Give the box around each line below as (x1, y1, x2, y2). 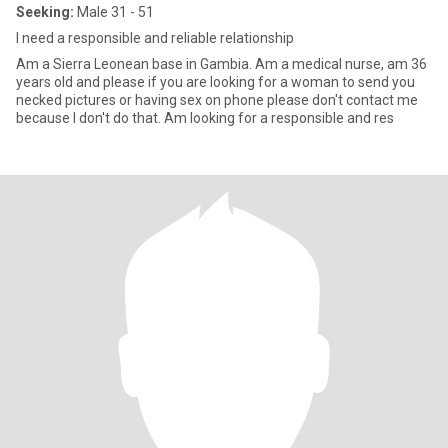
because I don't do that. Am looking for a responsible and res (16, 110, 394, 126)
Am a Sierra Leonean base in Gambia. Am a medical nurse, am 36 (16, 56, 427, 72)
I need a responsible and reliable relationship (16, 30, 294, 46)
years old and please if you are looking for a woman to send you (16, 74, 415, 90)
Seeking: (16, 4, 74, 20)
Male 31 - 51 (74, 4, 154, 20)
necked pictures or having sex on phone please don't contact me (16, 92, 418, 108)
